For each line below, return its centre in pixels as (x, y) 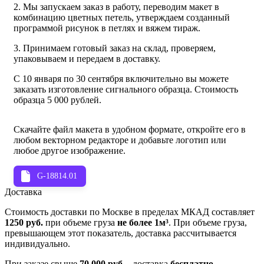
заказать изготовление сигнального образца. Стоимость (126, 89)
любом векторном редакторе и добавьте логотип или (120, 140)
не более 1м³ (143, 222)
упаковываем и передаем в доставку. (87, 58)
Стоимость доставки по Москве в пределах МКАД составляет (130, 212)
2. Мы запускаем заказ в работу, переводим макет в (116, 6)
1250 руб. (24, 222)
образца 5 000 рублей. (57, 100)
